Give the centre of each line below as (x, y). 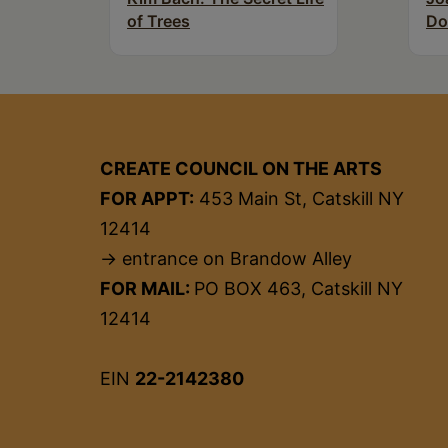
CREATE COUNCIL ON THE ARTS (241, 168)
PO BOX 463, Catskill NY (298, 288)
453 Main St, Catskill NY (299, 198)
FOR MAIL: (147, 288)
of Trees (158, 20)
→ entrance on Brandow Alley (226, 258)
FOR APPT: (147, 198)
